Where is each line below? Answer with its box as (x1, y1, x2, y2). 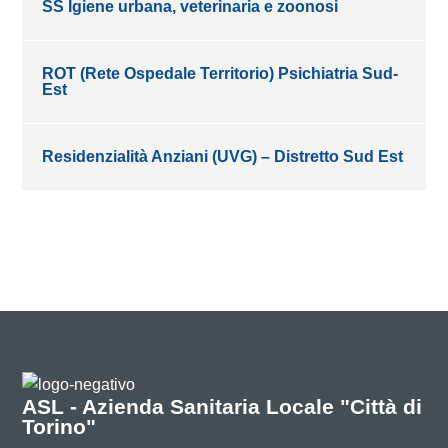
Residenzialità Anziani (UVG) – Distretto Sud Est (42, 147, 404, 165)
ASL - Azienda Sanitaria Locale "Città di (22, 395, 423, 419)
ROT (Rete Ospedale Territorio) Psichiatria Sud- (42, 64, 399, 82)
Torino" (22, 415, 97, 439)
